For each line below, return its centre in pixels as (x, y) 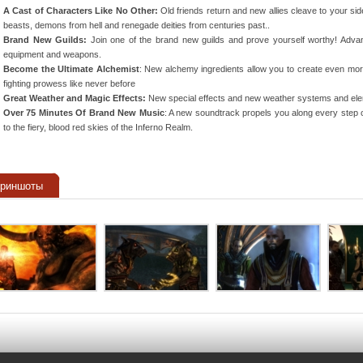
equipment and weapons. (52, 55)
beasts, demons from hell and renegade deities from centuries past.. (137, 26)
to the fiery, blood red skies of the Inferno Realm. (98, 128)
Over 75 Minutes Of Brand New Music (84, 113)
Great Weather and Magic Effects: (76, 98)
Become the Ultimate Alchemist (71, 69)
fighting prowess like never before (69, 84)
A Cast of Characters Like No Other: (82, 11)
